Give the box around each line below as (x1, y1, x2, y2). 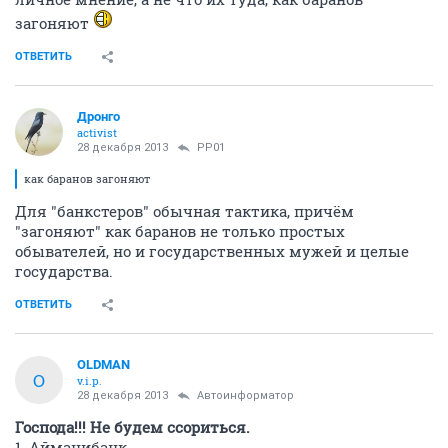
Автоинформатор (197, 389, 294, 402)
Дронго (77, 109, 120, 124)
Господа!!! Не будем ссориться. (15, 417, 250, 437)
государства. (15, 261, 113, 281)
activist (77, 125, 117, 140)
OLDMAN (77, 357, 130, 372)
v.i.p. (77, 373, 102, 388)
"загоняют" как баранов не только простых (15, 221, 345, 241)
